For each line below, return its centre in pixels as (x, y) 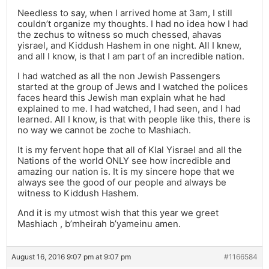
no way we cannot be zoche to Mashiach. (104, 130)
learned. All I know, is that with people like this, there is (134, 119)
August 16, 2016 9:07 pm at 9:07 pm (71, 257)
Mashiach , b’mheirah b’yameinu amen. (99, 224)
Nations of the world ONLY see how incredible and (124, 161)
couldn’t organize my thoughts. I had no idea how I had (133, 24)
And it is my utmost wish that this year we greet (118, 213)
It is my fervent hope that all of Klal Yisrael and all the (130, 150)
